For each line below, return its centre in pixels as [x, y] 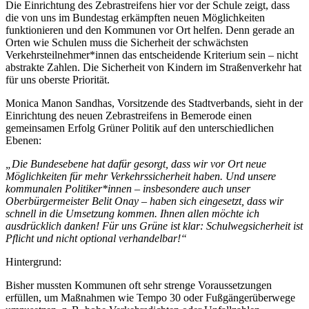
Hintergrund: [33, 261]
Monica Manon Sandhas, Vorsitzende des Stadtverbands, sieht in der [154, 103]
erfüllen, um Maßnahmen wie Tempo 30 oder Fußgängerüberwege [150, 297]
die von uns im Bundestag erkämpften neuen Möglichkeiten [135, 17]
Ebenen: [23, 140]
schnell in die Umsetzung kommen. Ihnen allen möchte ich [132, 213]
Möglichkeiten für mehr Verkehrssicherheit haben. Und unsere [141, 176]
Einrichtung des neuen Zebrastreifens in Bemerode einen [129, 115]
